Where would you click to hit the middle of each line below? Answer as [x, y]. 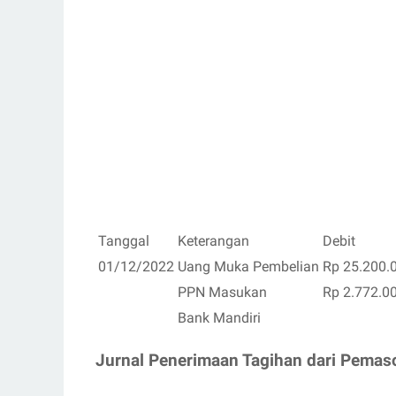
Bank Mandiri [219, 318]
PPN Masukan [222, 293]
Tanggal [124, 241]
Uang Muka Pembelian [248, 267]
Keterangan [213, 241]
